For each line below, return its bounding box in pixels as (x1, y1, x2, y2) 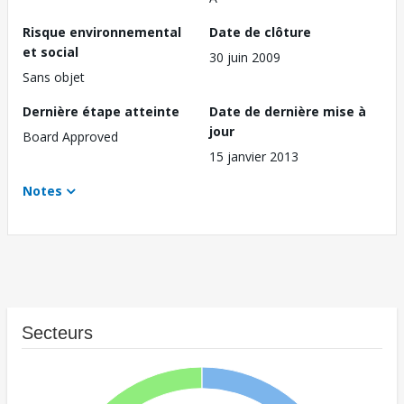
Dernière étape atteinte (23, 103, 179, 121)
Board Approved (23, 128, 118, 146)
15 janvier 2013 (209, 148, 298, 166)
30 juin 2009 (209, 49, 280, 67)
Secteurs (22, 323, 93, 344)
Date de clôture (209, 23, 311, 41)
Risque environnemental (23, 23, 181, 41)
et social (23, 43, 78, 61)
